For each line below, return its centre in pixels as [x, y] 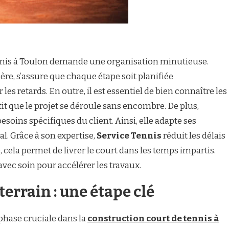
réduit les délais [193, 136]
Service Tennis [129, 136]
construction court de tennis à [153, 219]
